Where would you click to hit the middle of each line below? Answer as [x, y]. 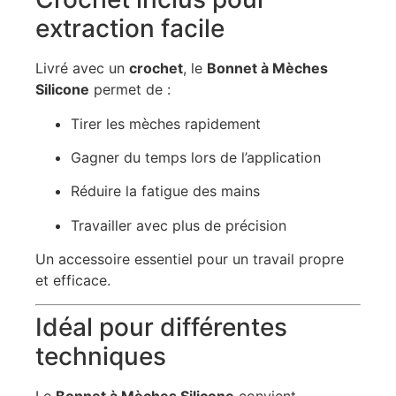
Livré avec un [82, 69]
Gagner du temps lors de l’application [196, 158]
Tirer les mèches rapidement [166, 123]
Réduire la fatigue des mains [165, 191]
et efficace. [73, 281]
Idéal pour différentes [161, 327]
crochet [156, 69]
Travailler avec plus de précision [179, 225]
